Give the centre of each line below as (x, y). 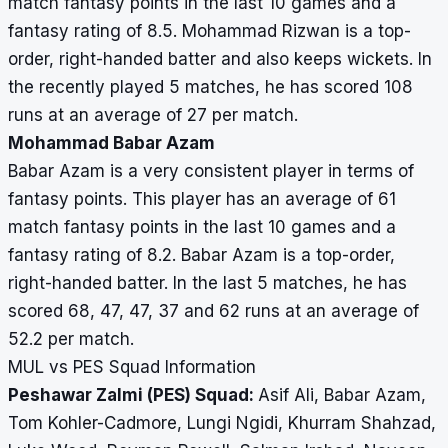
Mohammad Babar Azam (111, 143)
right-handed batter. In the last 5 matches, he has (207, 283)
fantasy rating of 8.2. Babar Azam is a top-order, (201, 255)
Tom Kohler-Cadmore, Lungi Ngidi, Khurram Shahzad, (222, 423)
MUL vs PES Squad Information (132, 367)
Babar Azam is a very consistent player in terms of (211, 171)
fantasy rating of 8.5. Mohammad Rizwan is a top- (209, 31)
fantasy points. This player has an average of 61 (202, 199)
